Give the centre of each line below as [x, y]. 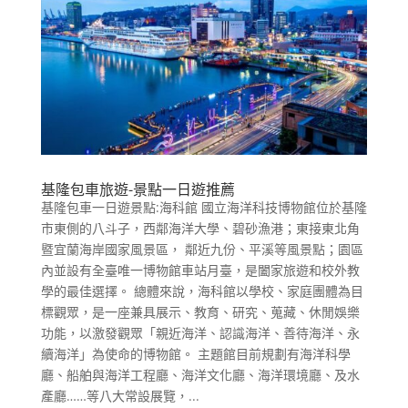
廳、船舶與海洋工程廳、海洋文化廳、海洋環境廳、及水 [200, 375]
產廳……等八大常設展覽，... [120, 396]
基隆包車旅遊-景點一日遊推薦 [138, 190]
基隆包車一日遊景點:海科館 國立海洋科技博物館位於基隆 [204, 208]
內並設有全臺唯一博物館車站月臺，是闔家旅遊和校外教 [200, 270]
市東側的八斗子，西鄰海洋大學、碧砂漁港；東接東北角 [200, 229]
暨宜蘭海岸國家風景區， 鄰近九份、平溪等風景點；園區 [202, 250]
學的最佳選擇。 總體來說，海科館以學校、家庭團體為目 [202, 291]
